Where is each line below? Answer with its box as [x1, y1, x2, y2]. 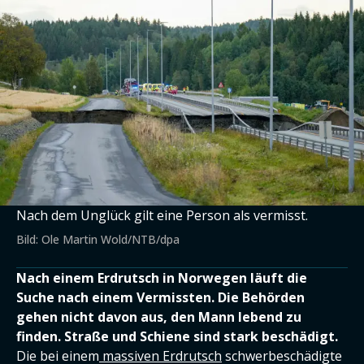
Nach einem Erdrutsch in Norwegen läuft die [16, 268, 307, 287]
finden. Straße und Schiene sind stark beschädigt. [16, 327, 338, 345]
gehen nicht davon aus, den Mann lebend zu [16, 307, 301, 326]
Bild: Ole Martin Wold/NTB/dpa [16, 231, 180, 247]
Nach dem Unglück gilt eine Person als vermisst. [16, 206, 308, 224]
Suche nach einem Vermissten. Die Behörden [16, 288, 305, 306]
